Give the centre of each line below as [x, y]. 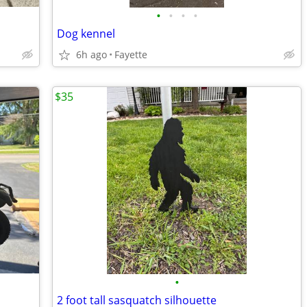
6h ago [91, 54]
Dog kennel [86, 34]
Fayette [131, 54]
